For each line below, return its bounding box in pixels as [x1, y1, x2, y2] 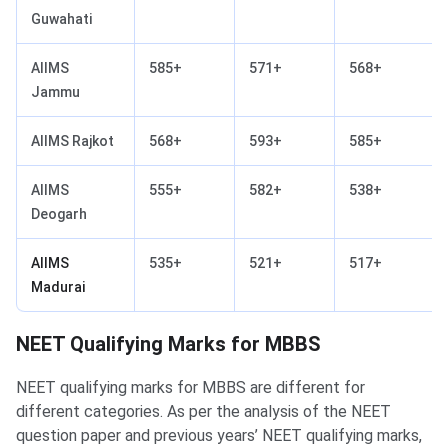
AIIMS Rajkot [31, 132, 114, 149]
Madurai [31, 278, 85, 295]
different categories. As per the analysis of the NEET [16, 401, 391, 421]
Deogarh [31, 205, 87, 222]
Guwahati [31, 10, 92, 27]
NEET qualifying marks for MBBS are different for [16, 377, 365, 397]
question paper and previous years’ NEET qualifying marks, [16, 425, 422, 445]
